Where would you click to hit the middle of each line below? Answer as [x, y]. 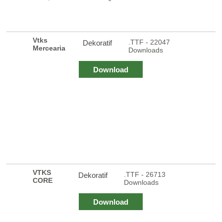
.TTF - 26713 [144, 174]
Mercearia [49, 48]
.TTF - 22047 [149, 42]
